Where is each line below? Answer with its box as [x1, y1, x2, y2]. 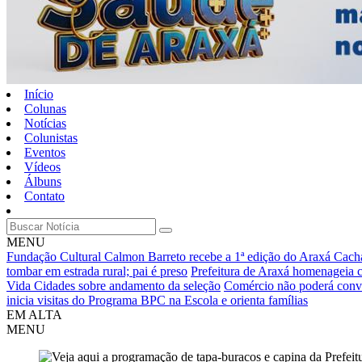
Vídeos [24, 160, 61, 174]
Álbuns [24, 175, 61, 188]
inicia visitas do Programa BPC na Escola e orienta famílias [6, 293, 308, 307]
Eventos [24, 145, 65, 159]
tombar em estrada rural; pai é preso [6, 264, 187, 278]
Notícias [24, 116, 66, 130]
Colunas [24, 102, 66, 116]
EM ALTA [6, 308, 62, 322]
